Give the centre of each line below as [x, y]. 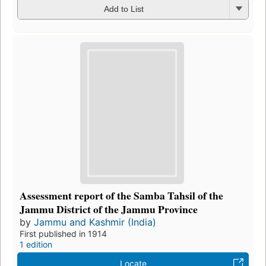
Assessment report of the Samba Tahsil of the [121, 196]
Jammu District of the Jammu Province [109, 209]
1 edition [36, 245]
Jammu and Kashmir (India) [95, 222]
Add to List [123, 9]
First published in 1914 [63, 234]
